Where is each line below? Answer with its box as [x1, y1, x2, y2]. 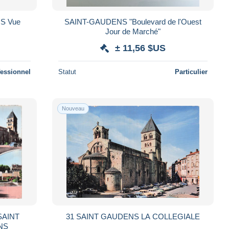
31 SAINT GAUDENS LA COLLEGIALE [65, 212, 200, 221]
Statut [58, 67, 76, 76]
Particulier [174, 67, 208, 76]
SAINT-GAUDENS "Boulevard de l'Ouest [64, 17, 201, 26]
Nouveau [61, 105, 84, 111]
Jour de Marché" [105, 27, 161, 36]
